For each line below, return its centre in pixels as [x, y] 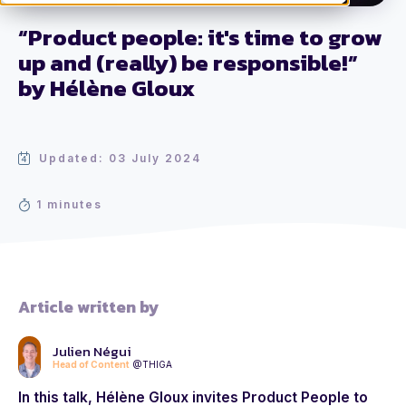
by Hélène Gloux [106, 88]
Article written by [89, 307]
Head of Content [91, 365]
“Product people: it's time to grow [200, 38]
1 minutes [69, 205]
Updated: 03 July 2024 [120, 159]
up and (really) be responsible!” [188, 63]
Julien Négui [92, 352]
